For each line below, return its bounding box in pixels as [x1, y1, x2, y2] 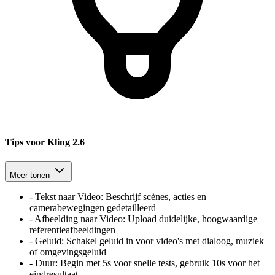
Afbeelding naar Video [34, 213, 123, 224]
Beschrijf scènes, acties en [103, 191, 206, 202]
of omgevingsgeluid [29, 246, 106, 257]
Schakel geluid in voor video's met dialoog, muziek [64, 235, 264, 246]
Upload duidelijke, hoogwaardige [125, 213, 257, 224]
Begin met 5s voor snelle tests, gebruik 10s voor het [58, 257, 260, 268]
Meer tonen [10, 170, 50, 180]
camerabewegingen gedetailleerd [29, 202, 156, 213]
